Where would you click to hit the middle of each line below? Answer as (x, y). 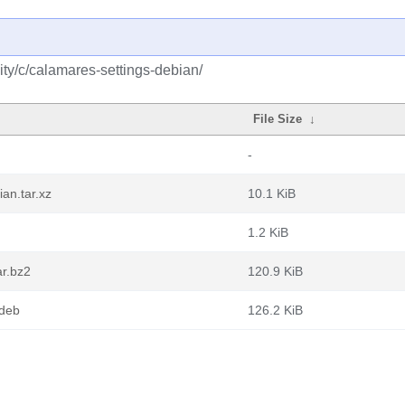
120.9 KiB (275, 271)
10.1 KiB (272, 193)
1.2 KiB (268, 232)
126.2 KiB (275, 310)
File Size (278, 119)
